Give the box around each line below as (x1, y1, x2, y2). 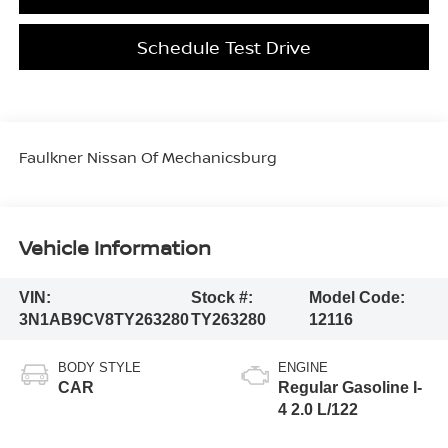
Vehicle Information (18, 234, 211, 262)
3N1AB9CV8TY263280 (18, 310, 189, 328)
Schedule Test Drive (137, 34, 311, 59)
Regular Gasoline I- (278, 378, 422, 396)
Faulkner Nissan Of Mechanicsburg (18, 146, 277, 167)
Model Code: (308, 288, 405, 306)
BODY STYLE (57, 359, 141, 375)
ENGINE (278, 359, 328, 375)
